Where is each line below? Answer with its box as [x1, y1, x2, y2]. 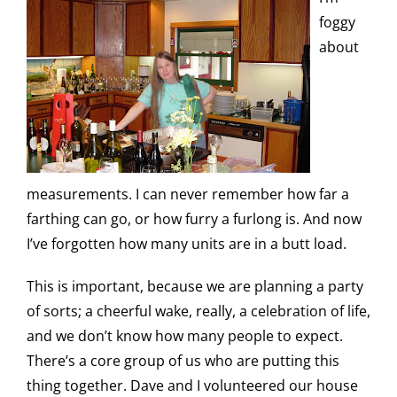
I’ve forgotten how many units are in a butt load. [27, 234, 346, 253]
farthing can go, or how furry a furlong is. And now [27, 209, 362, 229]
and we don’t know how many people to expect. [27, 326, 343, 346]
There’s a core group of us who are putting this [27, 351, 339, 370]
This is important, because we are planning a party [27, 276, 363, 296]
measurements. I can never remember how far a [27, 184, 349, 204]
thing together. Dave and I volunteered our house [27, 376, 358, 395]
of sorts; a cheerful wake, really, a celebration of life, [27, 301, 370, 321]
